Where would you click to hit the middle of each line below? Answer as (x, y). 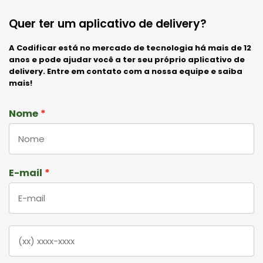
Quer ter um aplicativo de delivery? (108, 24)
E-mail (26, 173)
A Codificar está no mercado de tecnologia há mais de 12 (130, 48)
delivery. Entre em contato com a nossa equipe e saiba (126, 71)
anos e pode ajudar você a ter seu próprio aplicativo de (127, 60)
